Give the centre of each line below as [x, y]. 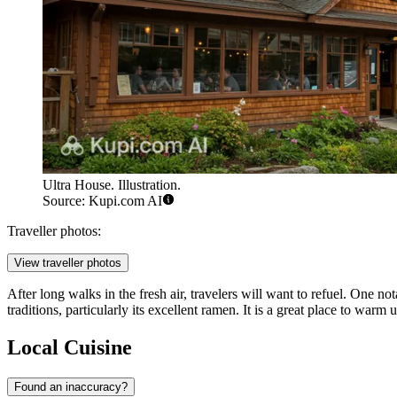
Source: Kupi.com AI [102, 200]
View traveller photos [68, 262]
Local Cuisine [70, 347]
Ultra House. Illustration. [112, 184]
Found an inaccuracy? [71, 386]
